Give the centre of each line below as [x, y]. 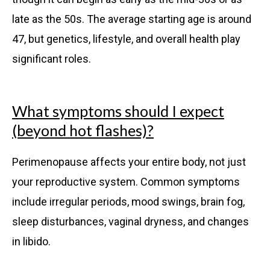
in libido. [31, 242]
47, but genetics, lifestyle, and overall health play [126, 39]
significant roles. [52, 59]
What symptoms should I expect [118, 111]
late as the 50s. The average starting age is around [132, 19]
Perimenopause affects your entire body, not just [129, 162]
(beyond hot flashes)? [83, 130]
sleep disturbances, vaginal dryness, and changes [130, 222]
